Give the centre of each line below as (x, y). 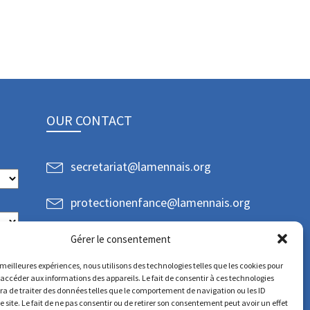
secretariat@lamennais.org (141, 166)
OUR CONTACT (89, 120)
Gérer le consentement (121, 239)
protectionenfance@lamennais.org (161, 202)
